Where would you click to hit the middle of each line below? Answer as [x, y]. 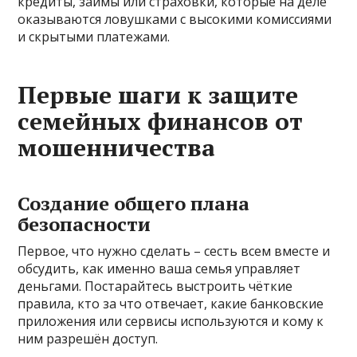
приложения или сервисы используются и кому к [171, 321]
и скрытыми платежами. [94, 36]
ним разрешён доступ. [88, 338]
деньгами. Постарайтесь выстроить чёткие [155, 286]
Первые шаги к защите [158, 94]
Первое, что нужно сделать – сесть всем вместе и [174, 251]
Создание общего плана [134, 203]
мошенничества [117, 147]
